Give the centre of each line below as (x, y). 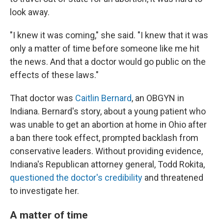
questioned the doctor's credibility (76, 178)
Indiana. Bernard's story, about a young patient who (108, 111)
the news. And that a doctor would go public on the (108, 62)
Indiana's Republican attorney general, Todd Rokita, (107, 164)
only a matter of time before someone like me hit (105, 48)
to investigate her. (44, 191)
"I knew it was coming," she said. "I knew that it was (109, 35)
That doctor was (42, 98)
